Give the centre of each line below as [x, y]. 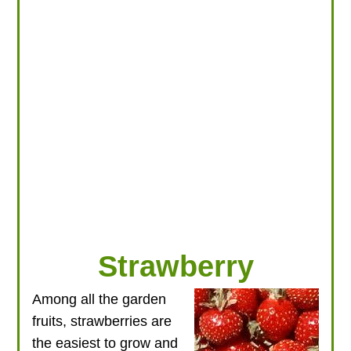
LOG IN [175, 50]
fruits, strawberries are [102, 321]
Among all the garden [100, 299]
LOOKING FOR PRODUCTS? [175, 9]
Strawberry [175, 266]
